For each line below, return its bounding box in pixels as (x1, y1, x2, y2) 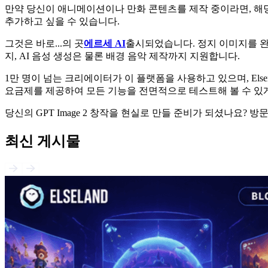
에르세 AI (84, 38, 126, 49)
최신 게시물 (5, 133, 80, 150)
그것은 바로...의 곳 (5, 38, 84, 49)
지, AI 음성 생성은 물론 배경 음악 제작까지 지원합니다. (5, 51, 240, 62)
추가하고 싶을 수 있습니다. (5, 16, 120, 27)
